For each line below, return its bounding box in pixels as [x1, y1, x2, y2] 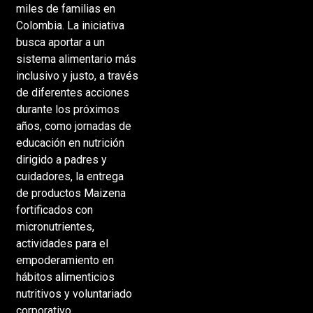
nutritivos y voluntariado [15, 286, 132, 300]
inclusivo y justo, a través [15, 68, 138, 82]
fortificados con [15, 203, 93, 217]
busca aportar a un [15, 35, 105, 49]
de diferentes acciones [15, 85, 129, 99]
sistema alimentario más [15, 52, 136, 66]
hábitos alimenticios [15, 270, 115, 284]
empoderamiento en [15, 253, 114, 267]
